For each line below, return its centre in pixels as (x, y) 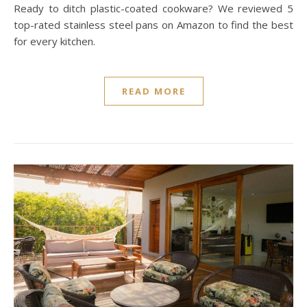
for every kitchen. (54, 41)
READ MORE (153, 91)
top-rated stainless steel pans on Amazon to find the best (153, 24)
